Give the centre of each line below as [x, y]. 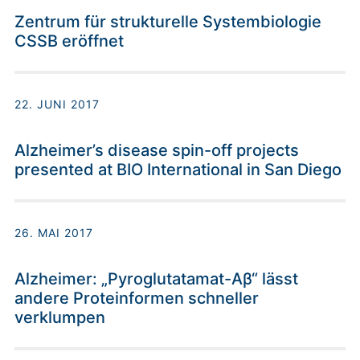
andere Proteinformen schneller [137, 299]
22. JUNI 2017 [57, 104]
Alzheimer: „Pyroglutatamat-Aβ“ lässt [156, 279]
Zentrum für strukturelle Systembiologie [168, 22]
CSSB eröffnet [69, 41]
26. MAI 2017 [54, 233]
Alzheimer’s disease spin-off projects [157, 151]
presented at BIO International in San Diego [178, 170]
